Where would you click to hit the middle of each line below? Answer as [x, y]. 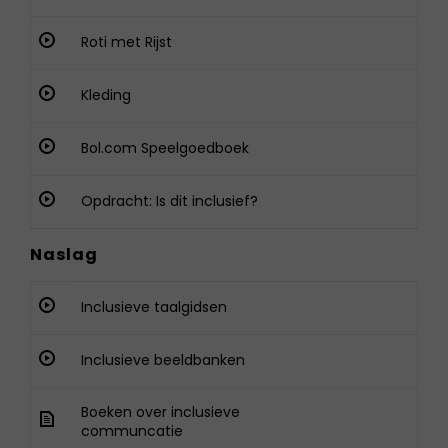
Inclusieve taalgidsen [154, 307]
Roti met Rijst [126, 42]
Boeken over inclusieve [160, 412]
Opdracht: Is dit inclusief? [169, 201]
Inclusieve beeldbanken [163, 360]
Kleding [106, 95]
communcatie [132, 431]
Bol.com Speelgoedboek [165, 148]
